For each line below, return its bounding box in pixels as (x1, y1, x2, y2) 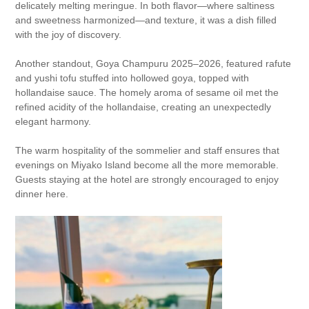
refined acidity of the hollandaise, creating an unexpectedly (15, 101, 272, 112)
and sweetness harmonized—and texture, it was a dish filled (15, 14, 277, 26)
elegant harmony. (15, 116, 92, 127)
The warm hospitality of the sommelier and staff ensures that (15, 145, 280, 156)
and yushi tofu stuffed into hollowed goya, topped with (15, 72, 250, 83)
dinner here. (15, 188, 69, 199)
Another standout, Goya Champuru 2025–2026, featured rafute (15, 58, 292, 69)
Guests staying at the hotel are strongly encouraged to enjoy (15, 174, 279, 185)
